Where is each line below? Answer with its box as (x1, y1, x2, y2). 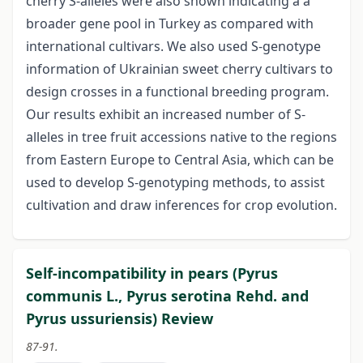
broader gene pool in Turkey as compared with (26, 15, 314, 33)
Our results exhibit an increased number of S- (26, 105, 305, 124)
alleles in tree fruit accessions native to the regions (26, 128, 337, 147)
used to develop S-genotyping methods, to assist (26, 173, 325, 192)
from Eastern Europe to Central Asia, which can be (26, 151, 334, 169)
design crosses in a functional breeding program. (26, 83, 329, 101)
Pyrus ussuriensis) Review (26, 309, 213, 329)
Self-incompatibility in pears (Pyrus (26, 263, 278, 284)
